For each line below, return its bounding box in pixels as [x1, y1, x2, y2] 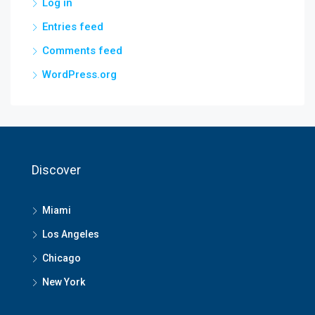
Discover [32, 162, 81, 177]
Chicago [42, 252, 81, 264]
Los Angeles [42, 229, 99, 240]
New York [42, 276, 85, 288]
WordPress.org [42, 68, 117, 81]
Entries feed [42, 20, 103, 33]
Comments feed [42, 44, 122, 57]
